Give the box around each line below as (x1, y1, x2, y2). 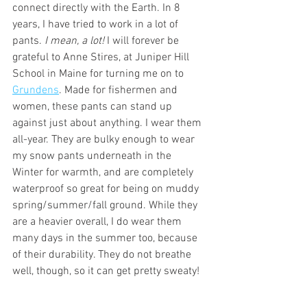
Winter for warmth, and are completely (12, 165, 196, 180)
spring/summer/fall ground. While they (12, 198, 200, 212)
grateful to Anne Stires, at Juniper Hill (12, 50, 192, 64)
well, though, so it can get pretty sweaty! (12, 264, 199, 278)
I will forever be (107, 34, 182, 48)
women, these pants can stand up (12, 99, 175, 114)
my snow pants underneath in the (12, 149, 174, 163)
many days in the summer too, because (12, 231, 200, 245)
